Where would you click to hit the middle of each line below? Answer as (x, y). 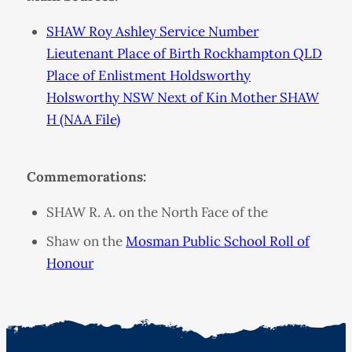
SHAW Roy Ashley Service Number (152, 32)
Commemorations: (86, 177)
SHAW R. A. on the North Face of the (157, 213)
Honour (70, 263)
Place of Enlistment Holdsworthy (148, 76)
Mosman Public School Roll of (218, 241)
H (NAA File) (83, 120)
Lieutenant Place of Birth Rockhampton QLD (184, 54)
